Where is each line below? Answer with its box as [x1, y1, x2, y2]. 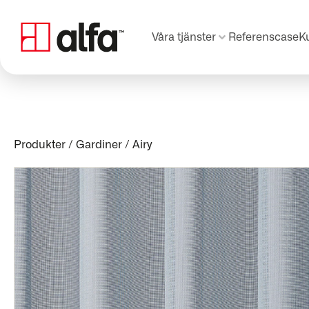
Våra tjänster [152, 32, 216, 43]
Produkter [14, 139, 66, 150]
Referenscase [228, 32, 299, 43]
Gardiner [76, 139, 122, 150]
